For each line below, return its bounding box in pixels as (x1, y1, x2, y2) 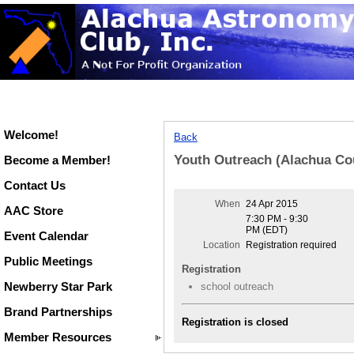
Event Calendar (4, 229, 88, 243)
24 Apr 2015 (246, 198, 299, 210)
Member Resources (4, 330, 111, 344)
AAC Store (4, 204, 63, 217)
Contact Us (4, 179, 66, 192)
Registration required (246, 239, 337, 251)
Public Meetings (4, 254, 92, 268)
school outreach (201, 281, 273, 293)
